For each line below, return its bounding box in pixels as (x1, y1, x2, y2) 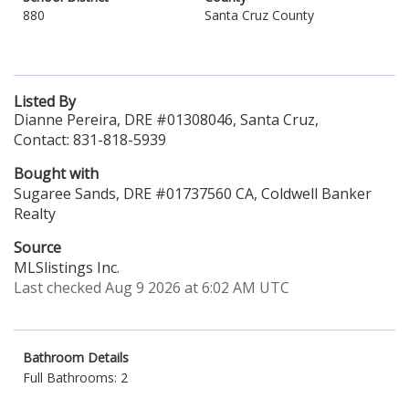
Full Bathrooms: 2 (23, 369, 128, 386)
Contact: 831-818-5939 (14, 130, 166, 150)
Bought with (14, 163, 99, 184)
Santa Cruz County (204, 6, 314, 24)
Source (14, 237, 61, 257)
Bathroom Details (23, 349, 129, 366)
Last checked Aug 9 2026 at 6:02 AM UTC (14, 278, 289, 298)
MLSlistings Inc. (14, 257, 120, 278)
